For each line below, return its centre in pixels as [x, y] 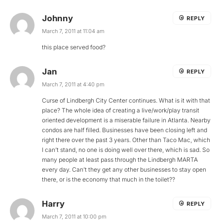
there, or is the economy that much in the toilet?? [109, 179]
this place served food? [74, 47]
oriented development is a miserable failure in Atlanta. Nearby [126, 120]
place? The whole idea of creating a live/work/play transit [121, 110]
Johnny [57, 18]
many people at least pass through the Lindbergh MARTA [120, 160]
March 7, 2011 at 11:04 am [73, 31]
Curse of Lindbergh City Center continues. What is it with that [126, 100]
